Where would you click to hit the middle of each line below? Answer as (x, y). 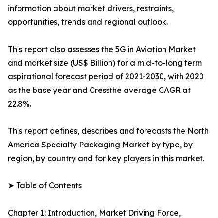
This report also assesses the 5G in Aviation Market (102, 49)
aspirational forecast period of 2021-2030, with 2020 (106, 77)
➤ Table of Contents (45, 186)
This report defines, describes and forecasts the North (108, 131)
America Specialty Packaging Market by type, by (100, 145)
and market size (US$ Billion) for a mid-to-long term (105, 63)
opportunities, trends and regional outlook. (88, 22)
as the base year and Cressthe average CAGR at (99, 90)
